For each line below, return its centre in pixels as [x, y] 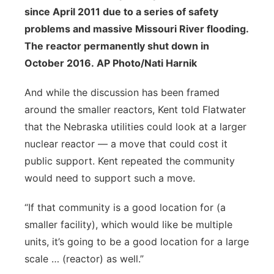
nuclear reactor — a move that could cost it [126, 144]
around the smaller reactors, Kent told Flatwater [135, 109]
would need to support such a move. [111, 178]
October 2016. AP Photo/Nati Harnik [111, 63]
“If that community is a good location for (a [125, 207]
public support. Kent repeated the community [130, 161]
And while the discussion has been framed [122, 92]
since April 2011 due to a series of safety [121, 12]
